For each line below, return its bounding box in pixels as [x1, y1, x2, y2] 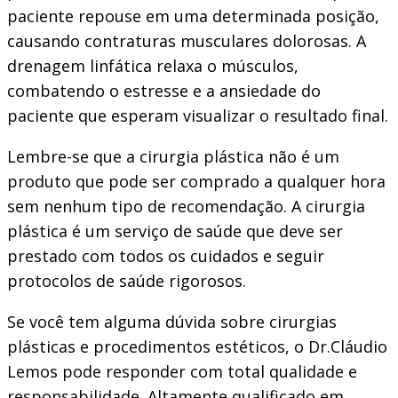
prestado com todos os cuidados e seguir [7, 245, 324, 267]
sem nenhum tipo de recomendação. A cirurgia [7, 195, 365, 218]
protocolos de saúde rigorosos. [7, 270, 246, 292]
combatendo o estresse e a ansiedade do [7, 80, 321, 102]
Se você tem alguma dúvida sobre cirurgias [7, 311, 337, 333]
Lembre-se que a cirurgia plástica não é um [7, 146, 339, 168]
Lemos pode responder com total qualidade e [7, 361, 357, 383]
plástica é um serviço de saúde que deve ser [7, 220, 343, 243]
